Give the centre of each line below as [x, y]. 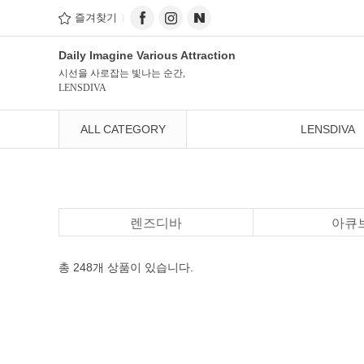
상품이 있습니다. [149, 267]
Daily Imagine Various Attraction [147, 55]
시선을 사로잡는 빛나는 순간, [122, 73]
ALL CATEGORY [123, 129]
